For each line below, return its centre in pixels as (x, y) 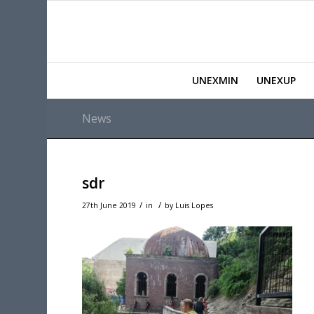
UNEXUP (276, 80)
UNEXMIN (215, 80)
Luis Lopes (194, 205)
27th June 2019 (109, 205)
